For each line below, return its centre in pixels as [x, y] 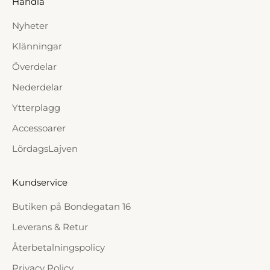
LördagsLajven [45, 149]
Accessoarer [39, 128]
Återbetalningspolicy [58, 248]
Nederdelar [37, 87]
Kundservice [40, 183]
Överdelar [34, 67]
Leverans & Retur [50, 227]
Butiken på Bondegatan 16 [71, 207]
